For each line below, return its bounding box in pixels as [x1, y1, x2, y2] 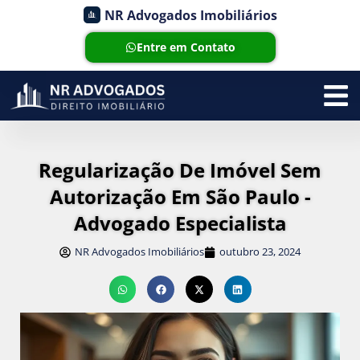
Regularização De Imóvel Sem [39, 157, 321, 184]
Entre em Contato [136, 39, 235, 55]
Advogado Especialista [73, 210, 287, 237]
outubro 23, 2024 [219, 244, 301, 260]
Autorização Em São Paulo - [49, 183, 311, 211]
